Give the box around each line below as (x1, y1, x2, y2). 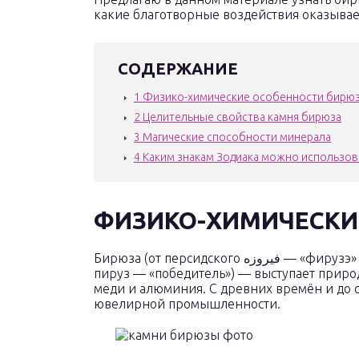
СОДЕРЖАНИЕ (118, 59, 238, 78)
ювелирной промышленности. (94, 296, 280, 311)
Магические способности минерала (140, 131, 331, 143)
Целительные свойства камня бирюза (140, 111, 341, 123)
